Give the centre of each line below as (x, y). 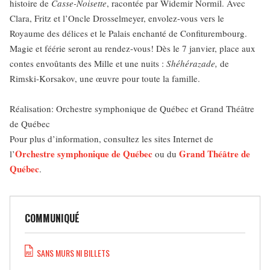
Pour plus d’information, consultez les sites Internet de (111, 139)
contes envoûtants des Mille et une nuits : (88, 63)
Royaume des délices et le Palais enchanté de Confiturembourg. (128, 33)
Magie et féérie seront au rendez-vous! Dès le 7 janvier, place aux (133, 48)
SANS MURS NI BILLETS (72, 253)
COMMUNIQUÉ (52, 218)
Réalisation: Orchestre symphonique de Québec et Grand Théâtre (132, 108)
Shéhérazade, (192, 63)
